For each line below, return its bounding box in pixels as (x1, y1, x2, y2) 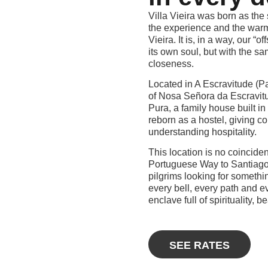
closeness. (148, 58, 194, 69)
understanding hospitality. (148, 127, 257, 138)
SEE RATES (169, 239, 230, 252)
